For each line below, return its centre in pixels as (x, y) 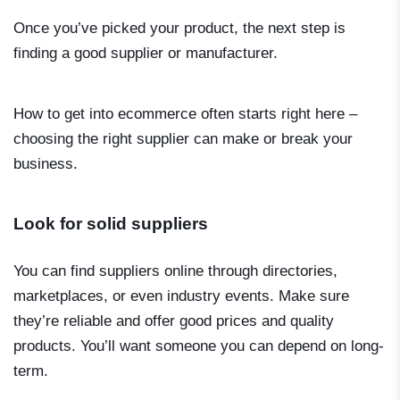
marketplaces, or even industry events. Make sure (181, 296)
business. (46, 164)
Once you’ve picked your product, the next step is (179, 29)
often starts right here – (277, 114)
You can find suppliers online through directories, (175, 271)
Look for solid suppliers (111, 224)
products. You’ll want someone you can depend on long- (199, 346)
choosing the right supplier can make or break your (183, 139)
